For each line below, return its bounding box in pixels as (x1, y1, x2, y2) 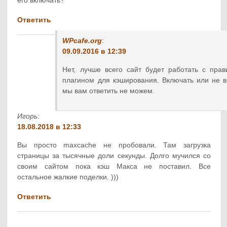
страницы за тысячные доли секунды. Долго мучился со (17, 151, 211, 160)
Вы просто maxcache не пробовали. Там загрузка (17, 140, 211, 149)
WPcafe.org (62, 36, 102, 45)
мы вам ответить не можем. (62, 86, 155, 95)
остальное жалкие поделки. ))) (17, 172, 119, 181)
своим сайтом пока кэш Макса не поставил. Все (17, 162, 211, 170)
